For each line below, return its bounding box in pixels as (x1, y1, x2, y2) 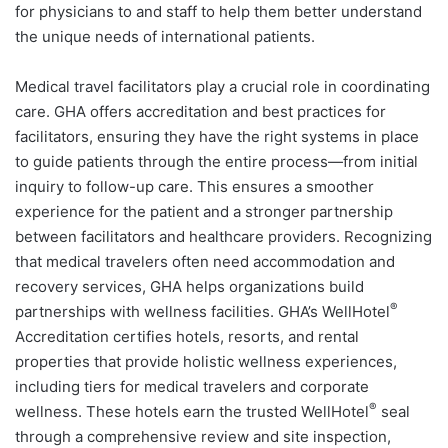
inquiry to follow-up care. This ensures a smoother (15, 176, 374, 196)
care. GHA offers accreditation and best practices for (15, 101, 386, 121)
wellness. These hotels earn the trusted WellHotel (15, 401, 369, 421)
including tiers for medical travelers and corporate (15, 376, 369, 396)
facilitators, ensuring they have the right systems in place (15, 126, 419, 146)
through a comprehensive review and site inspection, (15, 426, 391, 446)
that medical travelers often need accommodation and (15, 251, 395, 271)
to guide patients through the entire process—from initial (15, 151, 418, 171)
